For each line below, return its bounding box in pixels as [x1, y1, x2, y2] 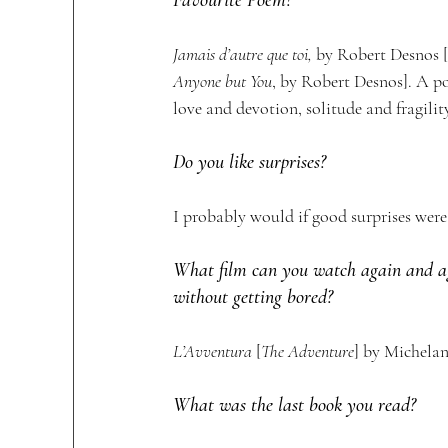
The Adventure [261, 339, 354, 362]
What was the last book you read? [173, 392, 416, 417]
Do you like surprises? [173, 149, 326, 174]
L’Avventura [173, 339, 256, 362]
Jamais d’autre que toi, [173, 42, 312, 65]
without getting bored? [173, 284, 333, 309]
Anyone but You [173, 69, 272, 92]
